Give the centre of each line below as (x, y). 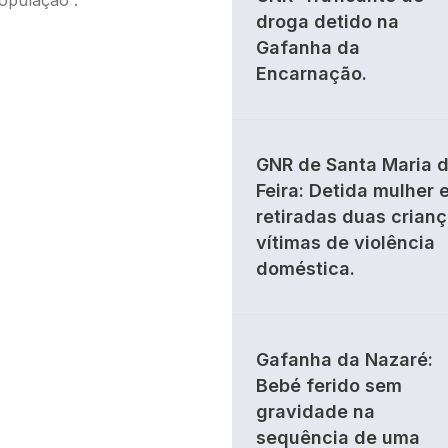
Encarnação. (311, 73)
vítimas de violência (345, 242)
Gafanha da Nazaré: (344, 359)
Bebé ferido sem (329, 385)
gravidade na (315, 411)
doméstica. (305, 268)
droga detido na (327, 21)
